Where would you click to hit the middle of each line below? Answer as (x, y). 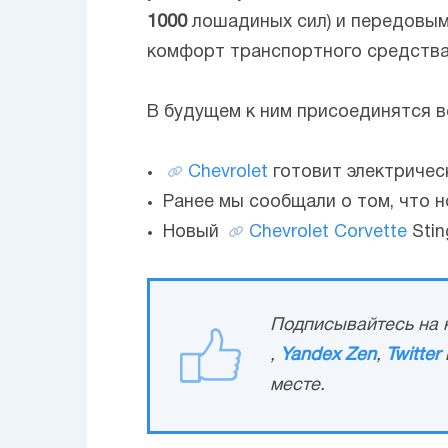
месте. (297, 385)
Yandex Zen (328, 355)
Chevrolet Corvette (328, 232)
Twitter (413, 355)
